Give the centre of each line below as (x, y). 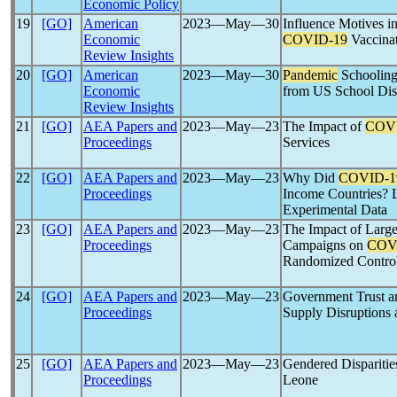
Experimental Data (335, 210)
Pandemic (310, 75)
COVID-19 (315, 39)
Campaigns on (325, 245)
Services (306, 142)
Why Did (311, 178)
